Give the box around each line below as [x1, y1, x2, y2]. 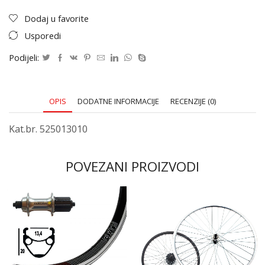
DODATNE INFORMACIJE [77, 96, 159, 107]
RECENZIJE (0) [170, 96, 216, 107]
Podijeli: [9, 51, 39, 64]
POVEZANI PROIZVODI [66, 157, 199, 176]
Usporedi [24, 30, 61, 42]
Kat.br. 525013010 [9, 122, 88, 135]
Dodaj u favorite [24, 12, 89, 25]
